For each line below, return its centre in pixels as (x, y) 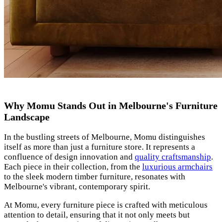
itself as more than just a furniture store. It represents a (100, 147)
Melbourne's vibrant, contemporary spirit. (77, 187)
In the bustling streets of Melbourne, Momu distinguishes (105, 137)
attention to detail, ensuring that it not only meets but (97, 215)
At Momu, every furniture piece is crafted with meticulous (106, 205)
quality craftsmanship (173, 157)
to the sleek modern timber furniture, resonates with (95, 177)
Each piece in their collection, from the (73, 167)
